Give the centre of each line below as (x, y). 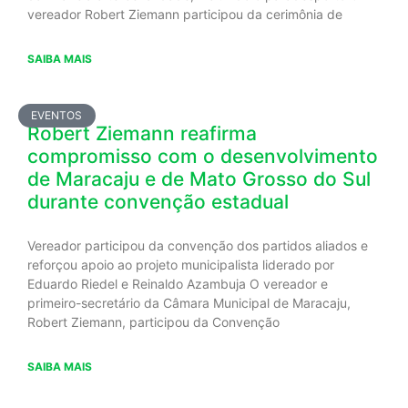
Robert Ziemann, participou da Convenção (153, 321)
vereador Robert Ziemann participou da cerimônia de (185, 14)
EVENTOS (57, 115)
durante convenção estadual (158, 201)
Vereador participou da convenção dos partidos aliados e (198, 245)
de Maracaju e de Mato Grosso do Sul (199, 178)
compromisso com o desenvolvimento (203, 156)
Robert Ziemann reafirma (142, 133)
